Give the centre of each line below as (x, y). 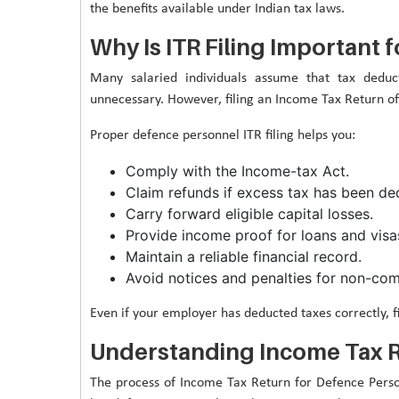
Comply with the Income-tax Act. (237, 171)
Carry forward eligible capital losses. (249, 213)
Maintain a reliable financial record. (243, 256)
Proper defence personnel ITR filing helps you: (222, 135)
